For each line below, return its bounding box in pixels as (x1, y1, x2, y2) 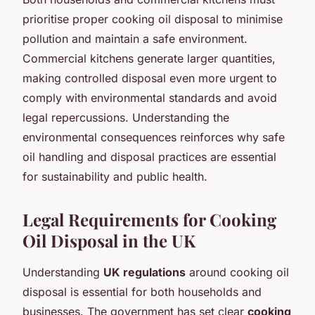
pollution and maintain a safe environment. (22, 31, 247, 46)
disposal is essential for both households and (22, 284, 262, 299)
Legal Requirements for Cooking (22, 207, 276, 231)
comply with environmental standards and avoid (22, 90, 277, 105)
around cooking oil (186, 264, 289, 279)
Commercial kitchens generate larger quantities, (22, 51, 276, 65)
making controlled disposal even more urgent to (22, 70, 277, 85)
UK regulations (103, 264, 186, 279)
